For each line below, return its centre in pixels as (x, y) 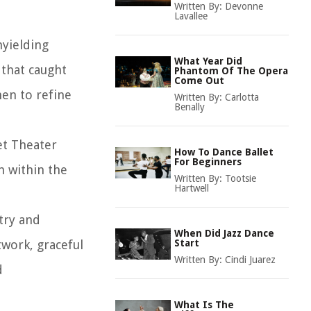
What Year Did (208, 61)
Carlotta (242, 97)
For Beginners (208, 162)
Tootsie (241, 178)
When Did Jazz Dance (224, 233)
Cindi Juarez (250, 260)
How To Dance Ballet (224, 152)
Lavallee (191, 16)
